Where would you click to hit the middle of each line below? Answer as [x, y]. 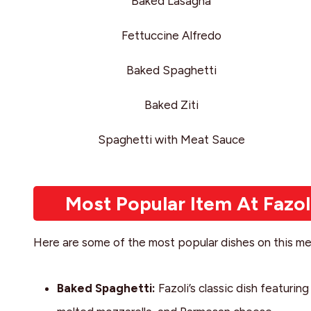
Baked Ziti [171, 105]
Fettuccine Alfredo [171, 36]
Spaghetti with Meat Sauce [171, 140]
